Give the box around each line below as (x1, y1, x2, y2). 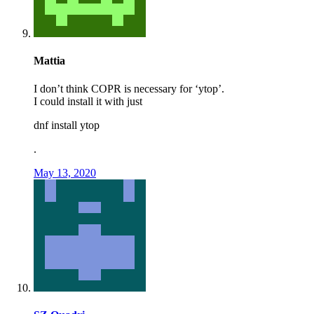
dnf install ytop (34, 118, 100, 131)
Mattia (34, 55, 65, 67)
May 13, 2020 (34, 166, 96, 179)
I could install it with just (34, 95, 142, 107)
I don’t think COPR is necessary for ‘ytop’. (34, 82, 224, 95)
